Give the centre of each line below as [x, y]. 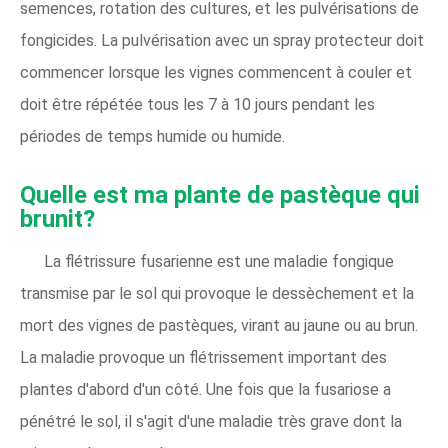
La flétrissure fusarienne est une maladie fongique [219, 261]
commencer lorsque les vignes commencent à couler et [216, 72]
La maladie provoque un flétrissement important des [203, 357]
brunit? [57, 219]
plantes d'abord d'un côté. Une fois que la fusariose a [205, 389]
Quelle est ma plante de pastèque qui [220, 195]
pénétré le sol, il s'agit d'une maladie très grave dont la [211, 421]
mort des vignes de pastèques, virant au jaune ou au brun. [219, 325]
